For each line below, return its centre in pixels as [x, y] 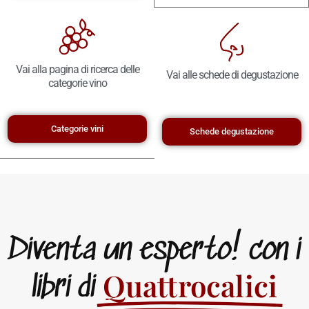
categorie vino [77, 83]
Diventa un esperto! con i [154, 251]
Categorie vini [77, 128]
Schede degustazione [232, 131]
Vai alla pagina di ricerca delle [77, 69]
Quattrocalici [190, 286]
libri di [63, 289]
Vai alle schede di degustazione [232, 74]
